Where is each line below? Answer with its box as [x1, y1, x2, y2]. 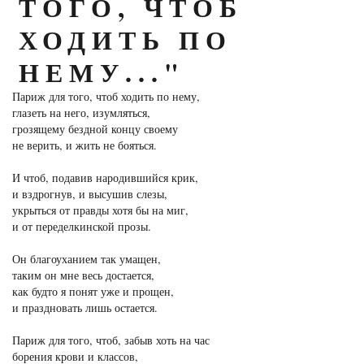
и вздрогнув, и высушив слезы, [12, 186, 167, 202]
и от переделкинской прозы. [12, 219, 151, 235]
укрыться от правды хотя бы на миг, [12, 202, 188, 219]
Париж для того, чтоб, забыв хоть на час [12, 332, 210, 349]
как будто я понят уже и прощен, [12, 284, 174, 300]
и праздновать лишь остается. [12, 300, 158, 316]
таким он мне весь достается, [12, 267, 154, 284]
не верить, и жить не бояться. [12, 137, 157, 154]
